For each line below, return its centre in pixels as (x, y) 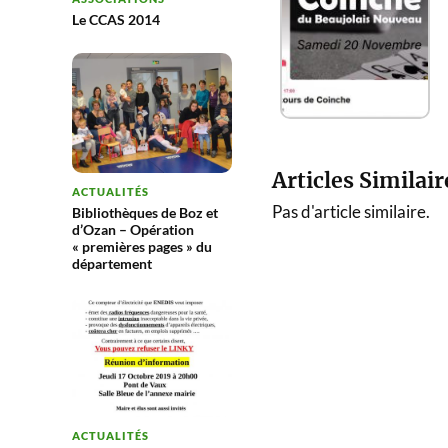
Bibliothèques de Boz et (145, 213)
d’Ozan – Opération (133, 230)
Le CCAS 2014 (116, 20)
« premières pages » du (142, 247)
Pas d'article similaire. (351, 211)
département (112, 264)
